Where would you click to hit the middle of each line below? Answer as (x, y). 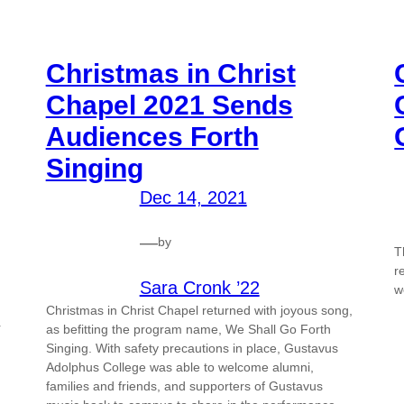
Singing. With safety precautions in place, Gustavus (192, 348)
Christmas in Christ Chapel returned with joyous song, (199, 310)
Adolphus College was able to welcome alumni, (179, 367)
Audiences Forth (152, 136)
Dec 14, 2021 (193, 197)
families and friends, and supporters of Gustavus (184, 386)
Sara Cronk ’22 (199, 287)
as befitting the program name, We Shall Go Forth (188, 329)
